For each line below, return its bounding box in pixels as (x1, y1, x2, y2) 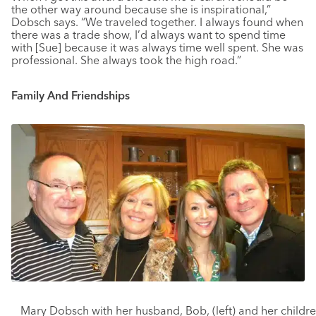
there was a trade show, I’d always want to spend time (11, 27, 286, 42)
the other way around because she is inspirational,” (11, 1, 271, 16)
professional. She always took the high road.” (11, 52, 241, 67)
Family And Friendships (11, 87, 130, 102)
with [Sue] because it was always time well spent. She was (11, 39, 303, 54)
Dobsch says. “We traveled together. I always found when (11, 14, 303, 29)
